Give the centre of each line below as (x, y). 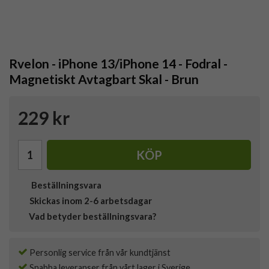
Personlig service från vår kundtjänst (99, 253)
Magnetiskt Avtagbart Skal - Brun (104, 79)
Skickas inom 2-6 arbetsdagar (91, 201)
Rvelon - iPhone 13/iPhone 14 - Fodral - (118, 64)
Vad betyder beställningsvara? (92, 216)
